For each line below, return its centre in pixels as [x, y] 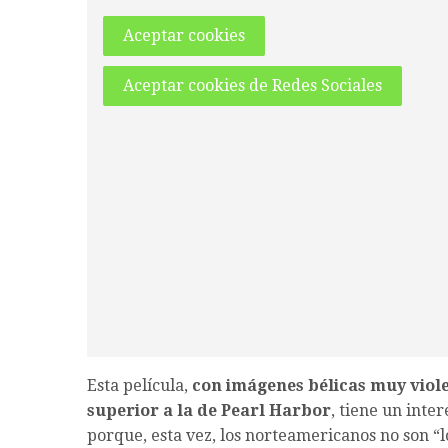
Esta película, [139, 386]
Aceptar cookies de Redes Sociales [252, 86]
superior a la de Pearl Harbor [209, 411]
